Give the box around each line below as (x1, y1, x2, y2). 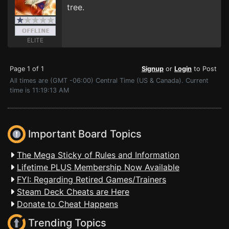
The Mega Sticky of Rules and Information (17, 150, 179, 160)
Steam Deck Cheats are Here (17, 187, 129, 197)
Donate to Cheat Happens (17, 199, 118, 209)
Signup (142, 65, 164, 73)
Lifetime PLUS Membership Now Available (17, 162, 179, 172)
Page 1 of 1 (10, 65, 44, 73)
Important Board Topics (26, 128, 142, 141)
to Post (192, 65, 217, 73)
